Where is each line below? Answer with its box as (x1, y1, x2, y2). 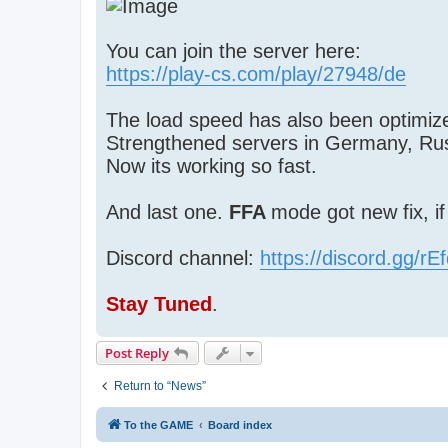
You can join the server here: (106, 40, 361, 63)
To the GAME (124, 419, 193, 432)
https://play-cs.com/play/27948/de (106, 63, 406, 86)
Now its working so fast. (106, 155, 317, 178)
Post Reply (105, 344, 169, 363)
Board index (208, 419, 272, 432)
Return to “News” (114, 379, 206, 394)
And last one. (106, 201, 229, 224)
